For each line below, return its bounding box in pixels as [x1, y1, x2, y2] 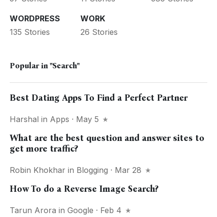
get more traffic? [10, 143, 78, 154]
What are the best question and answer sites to [10, 133, 204, 143]
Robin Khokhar [10, 165, 65, 175]
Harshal [10, 114, 39, 124]
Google [67, 205, 93, 215]
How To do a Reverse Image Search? [10, 184, 158, 194]
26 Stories [80, 27, 118, 37]
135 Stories [10, 27, 50, 37]
